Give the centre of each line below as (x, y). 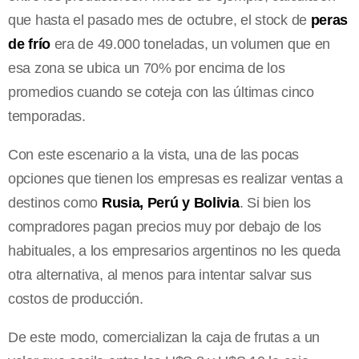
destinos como (55, 203)
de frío (29, 44)
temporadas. (47, 117)
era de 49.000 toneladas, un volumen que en (190, 44)
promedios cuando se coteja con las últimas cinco (161, 93)
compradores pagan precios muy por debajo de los (165, 227)
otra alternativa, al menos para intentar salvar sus (160, 275)
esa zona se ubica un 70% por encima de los (147, 69)
